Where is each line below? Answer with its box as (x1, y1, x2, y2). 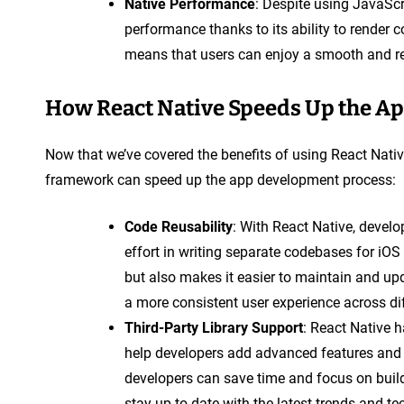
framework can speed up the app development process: (45, 170, 396, 188)
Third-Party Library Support (124, 318, 303, 336)
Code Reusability (124, 217, 233, 235)
